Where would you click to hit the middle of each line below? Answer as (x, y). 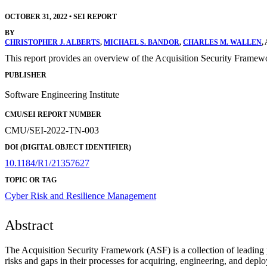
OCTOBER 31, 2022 (36, 16)
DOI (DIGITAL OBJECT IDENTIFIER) (68, 148)
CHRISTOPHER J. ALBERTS (52, 42)
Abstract (29, 226)
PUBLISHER (26, 75)
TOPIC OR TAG (31, 180)
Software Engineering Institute (62, 95)
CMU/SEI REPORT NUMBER (53, 115)
